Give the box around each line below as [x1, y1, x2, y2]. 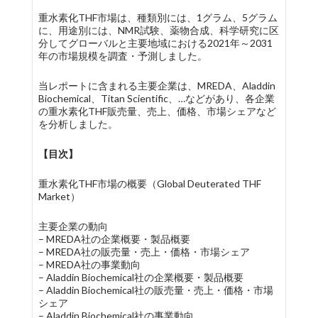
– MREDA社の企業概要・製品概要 [38, 233, 190, 245]
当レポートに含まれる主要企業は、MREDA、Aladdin [38, 79, 275, 92]
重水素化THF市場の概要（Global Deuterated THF [38, 177, 261, 190]
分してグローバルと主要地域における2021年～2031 [38, 37, 273, 49]
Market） [38, 190, 80, 202]
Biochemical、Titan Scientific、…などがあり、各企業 [38, 92, 275, 104]
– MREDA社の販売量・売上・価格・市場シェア [38, 246, 250, 258]
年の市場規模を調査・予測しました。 [38, 50, 207, 62]
